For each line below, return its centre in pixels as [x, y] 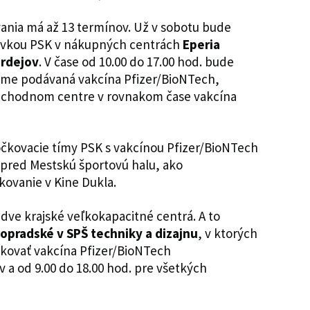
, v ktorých [228, 233]
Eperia [201, 44]
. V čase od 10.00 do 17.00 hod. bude [136, 61]
